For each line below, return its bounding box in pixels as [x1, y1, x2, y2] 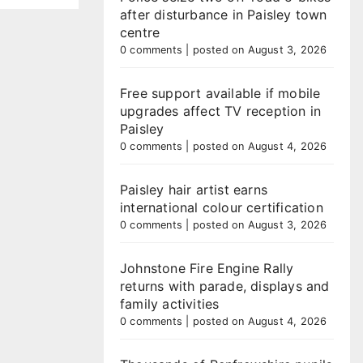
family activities [120, 296, 220, 312]
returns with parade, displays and [120, 278, 330, 294]
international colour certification [120, 199, 323, 216]
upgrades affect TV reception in [120, 103, 322, 119]
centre [120, 24, 160, 41]
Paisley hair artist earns [120, 181, 267, 198]
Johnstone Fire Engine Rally [120, 260, 294, 276]
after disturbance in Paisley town [120, 6, 327, 23]
